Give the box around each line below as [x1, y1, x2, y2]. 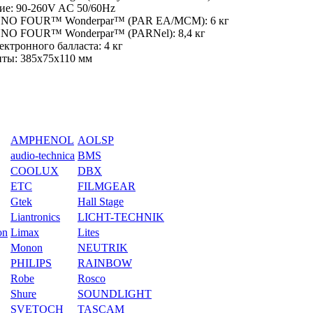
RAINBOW [78, 257, 132, 270]
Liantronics [10, 211, 60, 224]
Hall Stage [78, 196, 124, 208]
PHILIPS [10, 257, 52, 270]
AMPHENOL [10, 134, 74, 147]
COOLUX [10, 165, 59, 177]
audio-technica [10, 150, 75, 162]
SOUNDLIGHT [78, 288, 152, 300]
